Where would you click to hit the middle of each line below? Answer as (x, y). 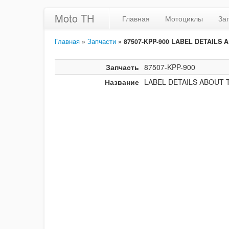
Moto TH (74, 18)
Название (122, 82)
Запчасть (122, 67)
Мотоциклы (184, 18)
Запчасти (102, 41)
